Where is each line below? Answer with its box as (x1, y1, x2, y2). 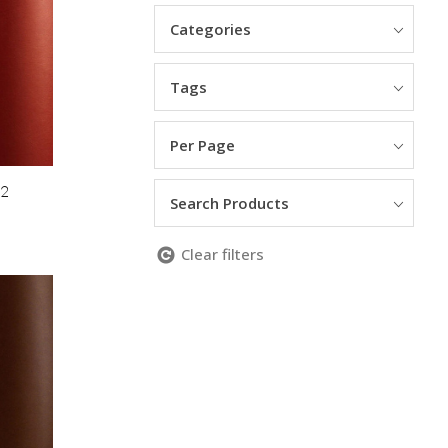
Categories (169, 19, 251, 39)
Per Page (169, 135, 235, 155)
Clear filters (180, 244, 264, 264)
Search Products (169, 193, 289, 213)
